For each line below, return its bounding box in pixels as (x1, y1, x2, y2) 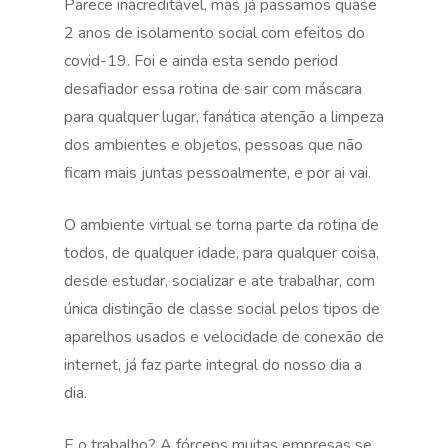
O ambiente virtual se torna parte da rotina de (64, 214, 379, 236)
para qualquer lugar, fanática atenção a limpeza (64, 106, 384, 128)
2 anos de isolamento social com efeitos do (64, 22, 365, 44)
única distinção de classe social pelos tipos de (64, 298, 380, 320)
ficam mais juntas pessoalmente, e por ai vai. (64, 162, 371, 184)
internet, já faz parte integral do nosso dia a (64, 354, 362, 376)
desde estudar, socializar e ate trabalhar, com (64, 270, 375, 292)
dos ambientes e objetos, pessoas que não (64, 134, 363, 156)
